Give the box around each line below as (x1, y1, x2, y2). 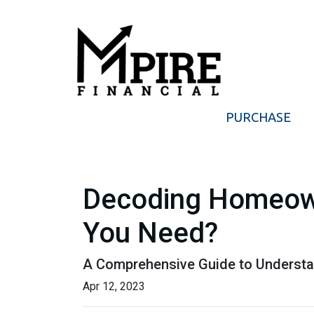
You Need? (83, 217, 218, 250)
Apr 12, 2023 (83, 280, 145, 293)
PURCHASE (225, 110, 291, 124)
